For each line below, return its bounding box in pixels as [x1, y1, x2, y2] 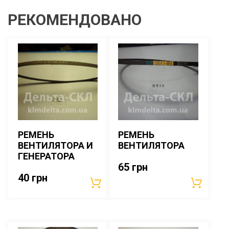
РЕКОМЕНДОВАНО [8, 10, 142, 29]
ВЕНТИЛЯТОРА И [18, 140, 93, 151]
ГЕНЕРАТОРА [18, 150, 75, 162]
